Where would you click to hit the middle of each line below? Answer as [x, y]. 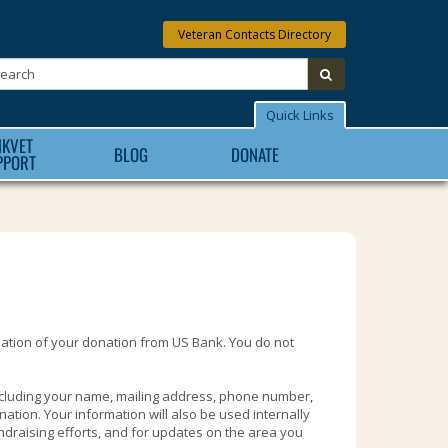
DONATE [255, 154]
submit [352, 73]
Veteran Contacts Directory [254, 34]
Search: [369, 66]
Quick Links [300, 115]
